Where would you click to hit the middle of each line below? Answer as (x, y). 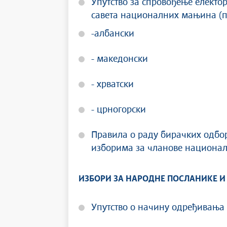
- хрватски (112, 85)
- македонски (120, 59)
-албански (113, 34)
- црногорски (119, 110)
